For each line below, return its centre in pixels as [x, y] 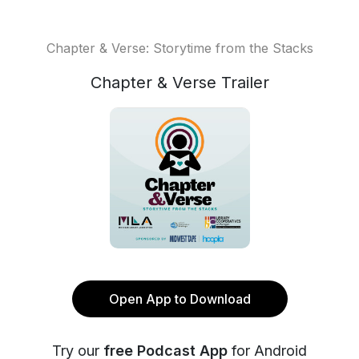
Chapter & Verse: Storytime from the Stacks [179, 48]
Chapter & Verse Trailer [179, 83]
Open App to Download [179, 299]
